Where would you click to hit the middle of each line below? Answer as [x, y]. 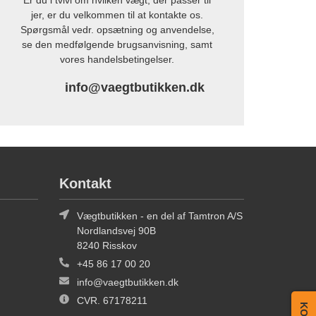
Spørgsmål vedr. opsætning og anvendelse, [117, 30]
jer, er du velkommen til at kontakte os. [117, 15]
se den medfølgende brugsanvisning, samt [117, 45]
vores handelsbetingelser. [117, 60]
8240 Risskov [107, 246]
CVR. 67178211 [112, 301]
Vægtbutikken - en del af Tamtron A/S [159, 216]
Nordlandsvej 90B [116, 231]
